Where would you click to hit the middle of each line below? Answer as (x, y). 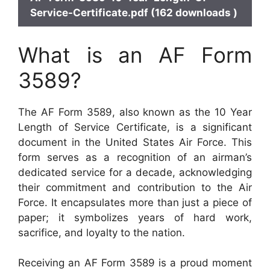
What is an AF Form (135, 55)
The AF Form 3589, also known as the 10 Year (135, 112)
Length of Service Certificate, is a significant (135, 127)
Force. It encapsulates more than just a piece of (135, 202)
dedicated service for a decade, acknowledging (135, 172)
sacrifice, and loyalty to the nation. (102, 232)
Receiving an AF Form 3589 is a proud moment (135, 263)
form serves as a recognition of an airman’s (135, 157)
